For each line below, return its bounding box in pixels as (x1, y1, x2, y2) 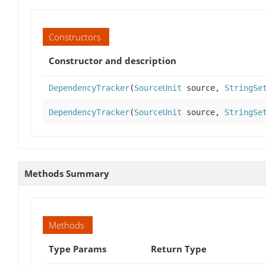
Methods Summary (24, 167, 109, 180)
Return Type (151, 243, 207, 255)
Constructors (49, 31, 101, 43)
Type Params (49, 243, 106, 255)
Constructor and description (49, 55, 176, 67)
